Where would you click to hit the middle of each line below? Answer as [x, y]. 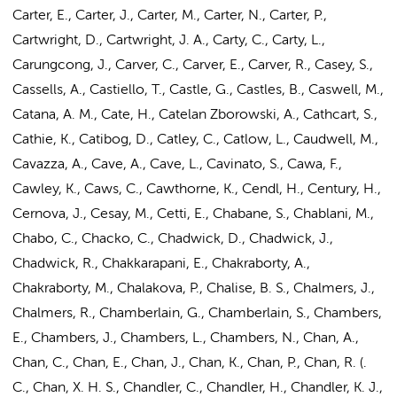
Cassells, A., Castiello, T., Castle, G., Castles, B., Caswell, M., [198, 90]
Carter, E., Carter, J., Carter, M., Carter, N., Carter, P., [170, 16]
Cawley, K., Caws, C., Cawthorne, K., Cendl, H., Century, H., [197, 190]
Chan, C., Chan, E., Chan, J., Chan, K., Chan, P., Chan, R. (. [190, 363]
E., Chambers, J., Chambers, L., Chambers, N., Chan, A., [186, 339]
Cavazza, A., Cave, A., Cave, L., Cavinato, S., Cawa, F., [177, 165]
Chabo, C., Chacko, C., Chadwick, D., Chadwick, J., [173, 239]
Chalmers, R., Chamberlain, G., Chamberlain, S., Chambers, [197, 314]
